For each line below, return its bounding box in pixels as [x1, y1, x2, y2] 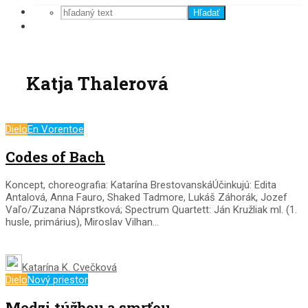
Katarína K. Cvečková [22, 261, 117, 274]
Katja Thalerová [26, 71, 168, 96]
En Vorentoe [27, 122, 84, 135]
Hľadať [193, 8, 220, 18]
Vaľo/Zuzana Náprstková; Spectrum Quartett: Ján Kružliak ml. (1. [5, 203, 297, 216]
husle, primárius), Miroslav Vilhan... [5, 215, 159, 228]
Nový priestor [27, 273, 88, 286]
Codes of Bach [5, 147, 105, 167]
